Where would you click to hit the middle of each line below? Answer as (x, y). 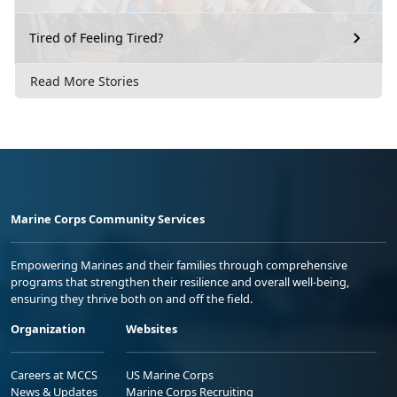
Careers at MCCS (54, 374)
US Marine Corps (170, 374)
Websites (152, 328)
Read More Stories (85, 81)
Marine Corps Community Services (108, 218)
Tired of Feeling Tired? (96, 38)
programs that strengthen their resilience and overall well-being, (180, 281)
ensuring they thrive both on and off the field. (132, 298)
